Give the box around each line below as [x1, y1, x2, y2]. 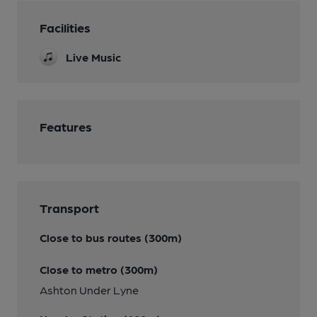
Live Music [66, 50, 121, 64]
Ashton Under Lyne [40, 283, 139, 296]
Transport [40, 200, 99, 215]
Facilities [40, 20, 91, 35]
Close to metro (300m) [40, 263, 158, 276]
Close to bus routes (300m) [40, 231, 182, 244]
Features [40, 119, 92, 134]
